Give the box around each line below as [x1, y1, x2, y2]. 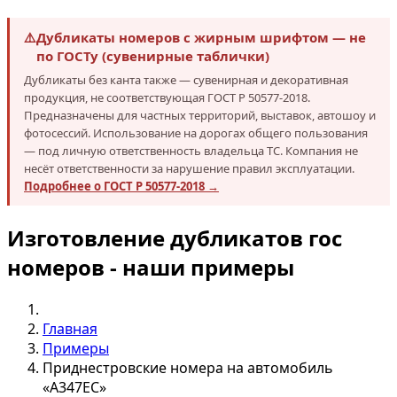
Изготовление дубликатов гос [7, 223, 342, 253]
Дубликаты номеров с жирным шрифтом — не [36, 28, 366, 46]
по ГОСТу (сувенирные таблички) [36, 47, 269, 65]
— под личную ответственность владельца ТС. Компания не [24, 143, 358, 159]
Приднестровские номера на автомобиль [43, 357, 333, 378]
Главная [43, 318, 97, 339]
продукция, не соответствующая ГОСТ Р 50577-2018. [24, 90, 310, 105]
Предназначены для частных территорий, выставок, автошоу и [24, 107, 376, 123]
